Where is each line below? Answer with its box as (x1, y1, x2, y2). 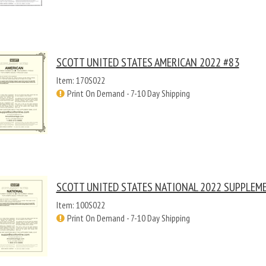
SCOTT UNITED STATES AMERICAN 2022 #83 (56, 55, 239, 70)
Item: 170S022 (56, 74, 105, 86)
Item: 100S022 (56, 199, 105, 211)
